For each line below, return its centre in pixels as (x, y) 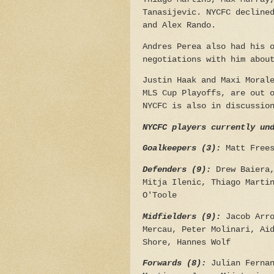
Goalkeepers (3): (184, 149)
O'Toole (160, 195)
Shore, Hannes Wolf (187, 242)
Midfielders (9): (182, 217)
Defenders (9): (177, 170)
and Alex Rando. (179, 26)
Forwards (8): (177, 264)
